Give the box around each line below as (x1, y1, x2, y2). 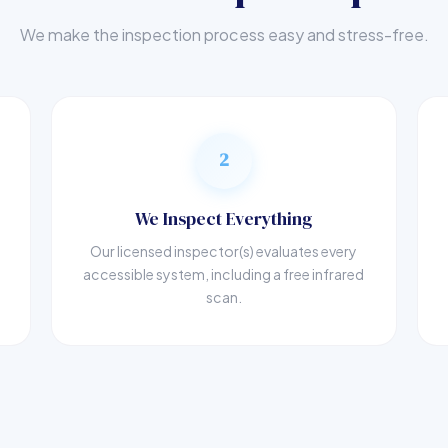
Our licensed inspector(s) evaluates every (90, 241, 358, 260)
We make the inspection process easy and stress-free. (19, 23, 429, 45)
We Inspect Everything (135, 206, 313, 231)
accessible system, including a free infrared (83, 264, 365, 283)
